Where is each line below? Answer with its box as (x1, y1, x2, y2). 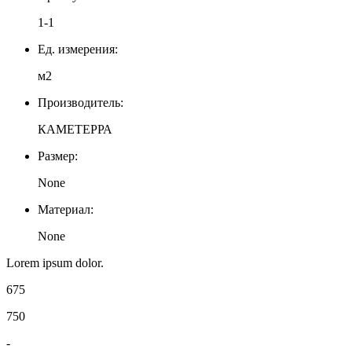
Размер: (38, 148, 78, 163)
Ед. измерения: (38, 42, 118, 56)
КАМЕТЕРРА (38, 122, 112, 136)
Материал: (38, 202, 93, 216)
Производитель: (38, 95, 123, 109)
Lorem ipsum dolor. (6, 255, 104, 269)
